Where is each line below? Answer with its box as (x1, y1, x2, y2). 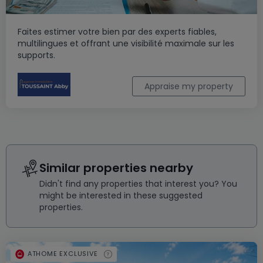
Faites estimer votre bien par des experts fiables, (18, 25, 217, 38)
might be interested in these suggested (39, 189, 203, 201)
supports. (18, 49, 55, 61)
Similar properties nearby (39, 159, 193, 176)
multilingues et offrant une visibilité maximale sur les (18, 37, 234, 49)
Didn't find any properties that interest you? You (39, 177, 237, 190)
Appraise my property (144, 80, 233, 92)
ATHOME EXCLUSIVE (27, 249, 98, 259)
